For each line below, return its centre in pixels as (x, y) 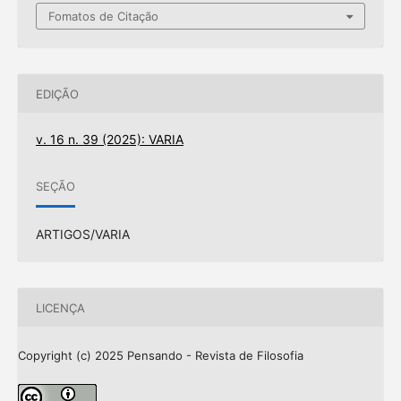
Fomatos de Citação (103, 17)
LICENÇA (60, 307)
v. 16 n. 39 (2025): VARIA (109, 140)
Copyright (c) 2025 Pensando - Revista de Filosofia (160, 356)
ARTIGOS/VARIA (82, 235)
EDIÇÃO (57, 94)
